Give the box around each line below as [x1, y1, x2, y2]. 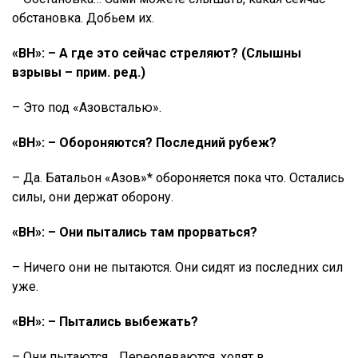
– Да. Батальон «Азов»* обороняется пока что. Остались [12, 170, 344, 185]
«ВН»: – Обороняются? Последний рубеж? [12, 135, 276, 150]
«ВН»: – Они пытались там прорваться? [12, 225, 257, 240]
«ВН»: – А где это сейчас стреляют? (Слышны [12, 46, 301, 61]
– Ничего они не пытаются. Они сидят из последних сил [12, 260, 343, 275]
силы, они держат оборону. [12, 189, 173, 205]
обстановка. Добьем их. [12, 10, 154, 26]
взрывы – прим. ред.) [12, 65, 145, 80]
